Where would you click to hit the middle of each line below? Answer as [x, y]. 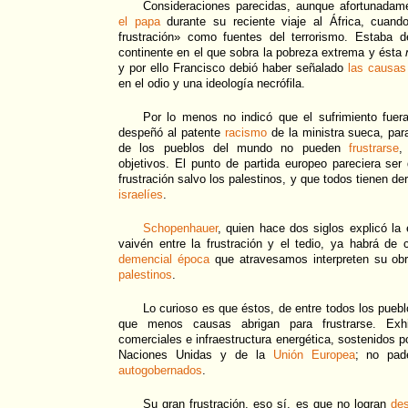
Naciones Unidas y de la [196, 355]
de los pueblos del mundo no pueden [234, 148]
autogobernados [160, 371]
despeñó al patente [172, 133]
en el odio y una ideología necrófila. [212, 84]
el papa [139, 22]
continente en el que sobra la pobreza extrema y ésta [262, 53]
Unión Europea [314, 355]
